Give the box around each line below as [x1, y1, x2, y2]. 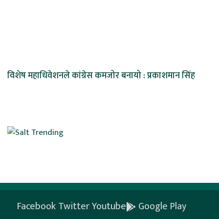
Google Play [138, 198, 186, 215]
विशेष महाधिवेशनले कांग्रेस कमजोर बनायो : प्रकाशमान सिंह [7, 68, 195, 84]
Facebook [17, 198, 56, 215]
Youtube [92, 198, 126, 215]
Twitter [58, 198, 89, 215]
